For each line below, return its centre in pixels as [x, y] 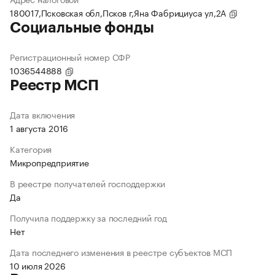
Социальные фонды [82, 28]
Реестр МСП [54, 86]
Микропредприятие [49, 162]
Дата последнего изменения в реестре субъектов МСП [121, 252]
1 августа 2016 [39, 128]
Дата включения [43, 114]
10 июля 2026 [38, 265]
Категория [31, 149]
